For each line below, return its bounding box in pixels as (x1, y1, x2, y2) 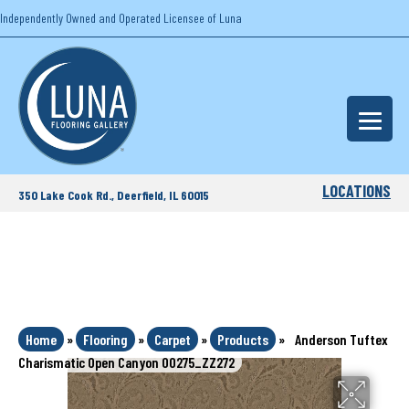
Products (217, 330, 268, 348)
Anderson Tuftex (295, 330, 388, 348)
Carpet (154, 330, 191, 348)
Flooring (83, 330, 128, 348)
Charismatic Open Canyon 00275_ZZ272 (18, 353, 235, 371)
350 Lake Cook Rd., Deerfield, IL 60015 (18, 186, 209, 203)
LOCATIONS (322, 181, 392, 201)
